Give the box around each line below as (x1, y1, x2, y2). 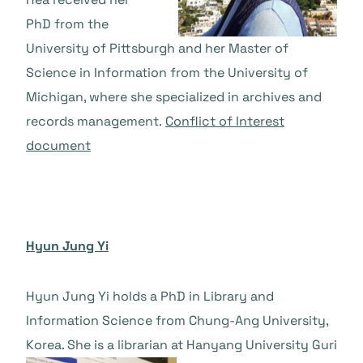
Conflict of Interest (165, 113, 284, 130)
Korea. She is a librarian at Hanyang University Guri (26, 336, 337, 353)
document (26, 137, 91, 154)
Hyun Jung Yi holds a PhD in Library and (26, 288, 274, 305)
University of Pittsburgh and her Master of (26, 40, 288, 57)
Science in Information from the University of (26, 64, 308, 81)
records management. (26, 113, 165, 130)
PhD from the (26, 15, 109, 32)
